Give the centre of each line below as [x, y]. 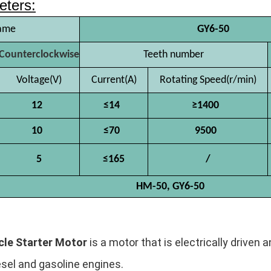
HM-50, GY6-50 [170, 187]
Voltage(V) [39, 80]
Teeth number [174, 55]
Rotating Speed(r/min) [208, 80]
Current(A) [114, 80]
